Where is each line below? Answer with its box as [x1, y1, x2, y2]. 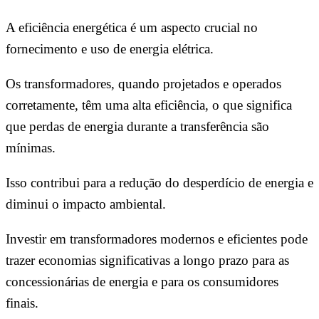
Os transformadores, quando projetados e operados [6, 75, 281, 91]
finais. [6, 295, 38, 310]
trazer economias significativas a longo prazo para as [6, 252, 289, 268]
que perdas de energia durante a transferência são [6, 118, 269, 134]
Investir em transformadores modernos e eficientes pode [6, 231, 308, 246]
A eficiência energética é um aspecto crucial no [6, 19, 258, 35]
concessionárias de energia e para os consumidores [6, 273, 278, 289]
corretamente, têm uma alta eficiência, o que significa [6, 97, 292, 113]
